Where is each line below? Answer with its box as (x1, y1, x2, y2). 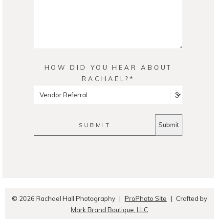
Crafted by (175, 194, 207, 202)
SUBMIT (78, 121, 111, 129)
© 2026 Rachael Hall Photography (12, 194, 116, 202)
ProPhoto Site (125, 194, 167, 202)
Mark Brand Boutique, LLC (71, 205, 148, 214)
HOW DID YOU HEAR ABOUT (44, 63, 173, 71)
